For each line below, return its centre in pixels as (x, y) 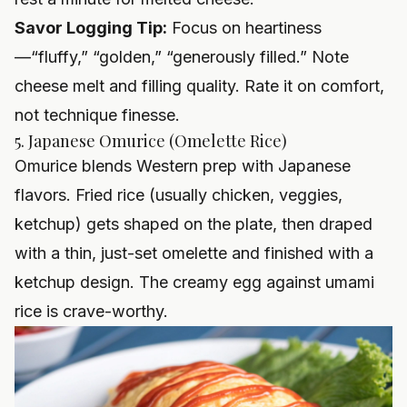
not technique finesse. (97, 115)
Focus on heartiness (244, 28)
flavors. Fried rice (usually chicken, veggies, (179, 195)
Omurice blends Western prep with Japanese (183, 166)
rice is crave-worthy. (91, 312)
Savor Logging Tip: (91, 28)
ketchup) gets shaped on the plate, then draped (194, 224)
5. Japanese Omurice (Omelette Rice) (151, 141)
